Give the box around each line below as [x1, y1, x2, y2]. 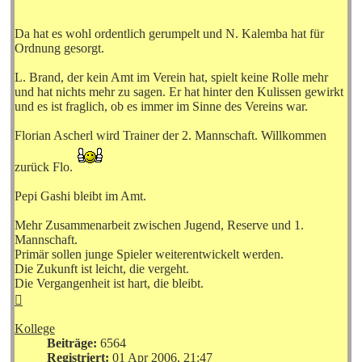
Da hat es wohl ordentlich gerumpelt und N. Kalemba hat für [15, 27, 324, 41]
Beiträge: [47, 336, 97, 351]
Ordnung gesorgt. [15, 41, 104, 56]
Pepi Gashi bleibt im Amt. [15, 189, 146, 204]
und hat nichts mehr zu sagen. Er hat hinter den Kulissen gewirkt [15, 85, 343, 99]
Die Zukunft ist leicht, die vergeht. [15, 262, 189, 276]
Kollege [15, 322, 55, 336]
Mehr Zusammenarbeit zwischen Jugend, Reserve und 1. [15, 218, 304, 233]
